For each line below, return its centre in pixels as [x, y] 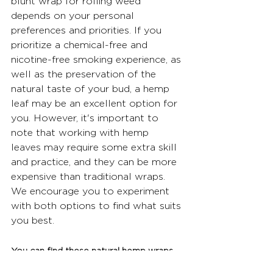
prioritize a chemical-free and [81, 45]
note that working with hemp [81, 133]
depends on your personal [74, 16]
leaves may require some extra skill [95, 147]
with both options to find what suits [97, 206]
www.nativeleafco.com [113, 266]
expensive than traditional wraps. [90, 177]
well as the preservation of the [85, 74]
